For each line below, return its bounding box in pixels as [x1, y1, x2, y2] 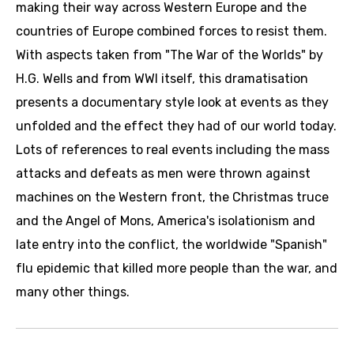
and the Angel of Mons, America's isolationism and [16, 213, 315, 229]
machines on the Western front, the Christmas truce [16, 190, 329, 205]
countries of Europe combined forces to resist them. [16, 24, 327, 40]
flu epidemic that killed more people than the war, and [16, 261, 337, 277]
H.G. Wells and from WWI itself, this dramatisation [16, 71, 308, 87]
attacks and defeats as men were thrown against [16, 166, 311, 182]
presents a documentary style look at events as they [16, 95, 329, 111]
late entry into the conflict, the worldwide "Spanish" [16, 237, 327, 253]
